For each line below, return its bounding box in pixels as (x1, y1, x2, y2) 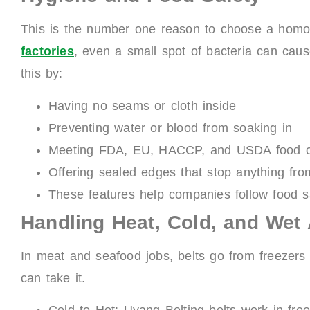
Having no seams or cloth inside (48, 98, 237, 113)
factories (21, 44, 74, 59)
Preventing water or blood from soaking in (48, 120, 293, 135)
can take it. (21, 271, 86, 285)
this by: (21, 66, 63, 81)
